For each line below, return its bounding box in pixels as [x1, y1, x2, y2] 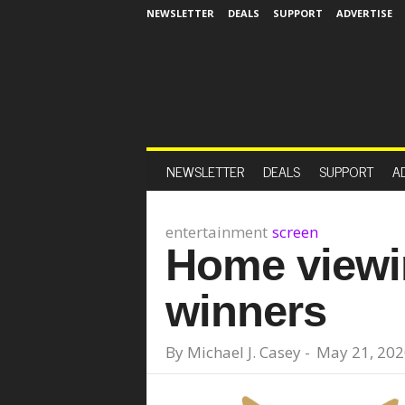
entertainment [165, 221, 268, 242]
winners [165, 287, 326, 335]
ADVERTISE [335, 6, 392, 20]
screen [271, 221, 318, 242]
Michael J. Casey [186, 342, 301, 363]
